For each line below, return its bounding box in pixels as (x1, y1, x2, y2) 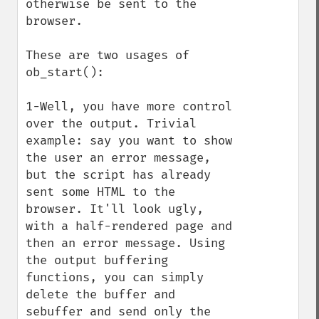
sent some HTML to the (26, 184, 175, 199)
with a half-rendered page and (26, 219, 232, 234)
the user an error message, (26, 150, 211, 165)
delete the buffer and (26, 287, 175, 302)
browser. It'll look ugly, (26, 202, 204, 216)
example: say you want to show (26, 133, 232, 148)
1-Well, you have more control (26, 99, 232, 114)
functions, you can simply (26, 270, 204, 285)
